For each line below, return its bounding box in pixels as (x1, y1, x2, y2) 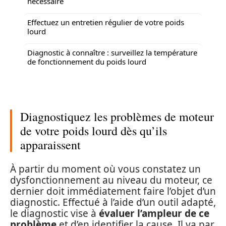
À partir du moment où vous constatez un (10, 162, 201, 176)
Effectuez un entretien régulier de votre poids (27, 17, 184, 27)
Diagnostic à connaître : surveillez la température (27, 47, 197, 58)
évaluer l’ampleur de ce (99, 206, 209, 220)
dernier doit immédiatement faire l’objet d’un (10, 184, 216, 198)
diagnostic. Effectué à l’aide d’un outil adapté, (10, 195, 216, 209)
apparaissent (20, 137, 81, 153)
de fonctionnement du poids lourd (27, 56, 146, 67)
